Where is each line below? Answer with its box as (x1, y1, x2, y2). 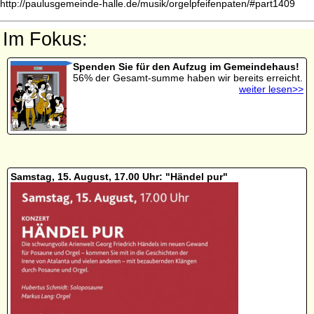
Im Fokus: (3, 28, 88, 50)
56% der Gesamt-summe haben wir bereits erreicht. (72, 71, 303, 83)
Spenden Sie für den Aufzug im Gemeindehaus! (72, 60, 299, 72)
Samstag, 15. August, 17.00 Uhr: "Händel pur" (11, 170, 228, 182)
